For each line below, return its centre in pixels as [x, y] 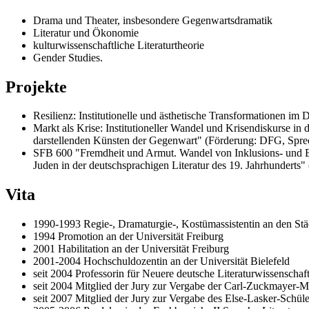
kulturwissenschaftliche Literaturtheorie [119, 45]
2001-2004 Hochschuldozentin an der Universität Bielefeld [161, 261]
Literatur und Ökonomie [86, 32]
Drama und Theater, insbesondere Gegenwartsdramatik [153, 20]
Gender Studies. [68, 57]
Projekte [36, 87]
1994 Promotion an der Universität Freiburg [128, 237]
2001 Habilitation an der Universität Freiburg [131, 249]
